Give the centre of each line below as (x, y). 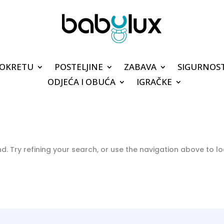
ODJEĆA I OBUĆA (81, 81)
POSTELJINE (78, 66)
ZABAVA (140, 66)
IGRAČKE (154, 81)
